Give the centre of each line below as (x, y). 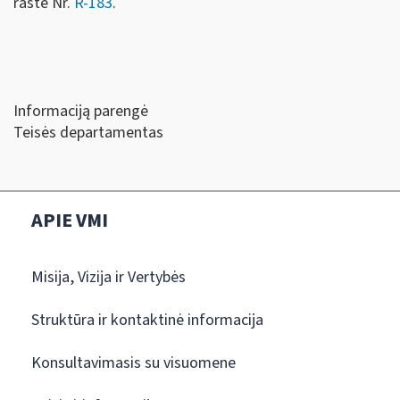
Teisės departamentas (88, 133)
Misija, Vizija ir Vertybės (108, 277)
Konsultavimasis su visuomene (133, 363)
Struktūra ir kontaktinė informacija (147, 320)
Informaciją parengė (81, 111)
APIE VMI (70, 221)
